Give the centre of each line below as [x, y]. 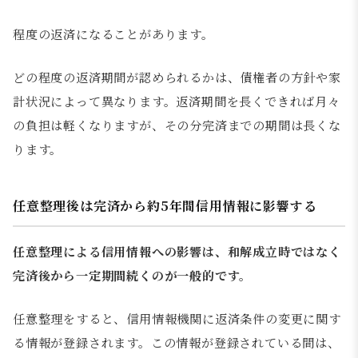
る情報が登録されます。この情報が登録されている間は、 [177, 342]
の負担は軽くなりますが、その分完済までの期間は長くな [177, 125]
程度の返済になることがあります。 [113, 34]
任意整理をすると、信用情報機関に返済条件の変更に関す [177, 318]
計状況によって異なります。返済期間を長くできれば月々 [177, 101]
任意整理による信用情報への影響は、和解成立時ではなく [177, 251]
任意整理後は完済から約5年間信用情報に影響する [165, 205]
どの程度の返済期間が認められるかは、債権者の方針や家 [177, 77]
